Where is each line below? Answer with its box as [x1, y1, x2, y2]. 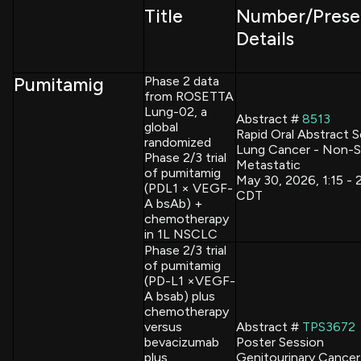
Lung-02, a [144, 103, 207, 119]
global [144, 118, 178, 135]
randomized [144, 134, 211, 150]
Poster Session [236, 334, 324, 350]
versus [144, 318, 182, 334]
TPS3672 [302, 318, 355, 334]
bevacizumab [144, 334, 219, 350]
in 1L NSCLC [144, 226, 218, 242]
